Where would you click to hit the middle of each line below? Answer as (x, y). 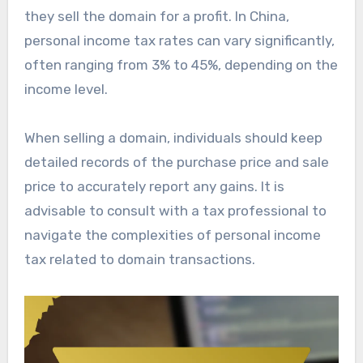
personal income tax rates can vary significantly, (179, 40)
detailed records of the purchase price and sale (176, 162)
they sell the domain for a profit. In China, (156, 16)
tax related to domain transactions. (139, 259)
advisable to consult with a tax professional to (175, 210)
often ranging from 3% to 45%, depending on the (181, 64)
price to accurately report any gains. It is (154, 186)
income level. (66, 89)
